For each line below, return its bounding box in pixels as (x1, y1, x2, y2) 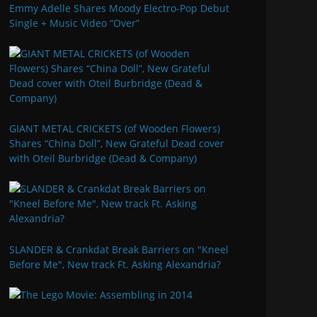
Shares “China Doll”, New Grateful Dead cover (9, 137, 224, 151)
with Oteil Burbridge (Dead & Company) (9, 151, 197, 166)
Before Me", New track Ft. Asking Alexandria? (9, 258, 221, 271)
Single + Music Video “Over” (9, 16, 139, 30)
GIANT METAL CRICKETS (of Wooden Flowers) (9, 122, 220, 136)
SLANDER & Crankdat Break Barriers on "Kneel (9, 243, 229, 256)
